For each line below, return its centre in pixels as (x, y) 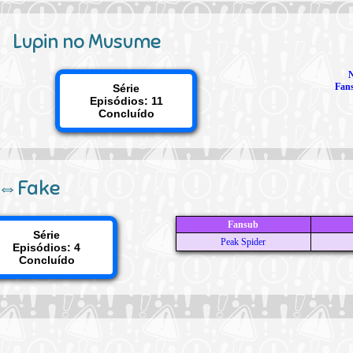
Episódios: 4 (47, 247)
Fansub (243, 225)
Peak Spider (243, 242)
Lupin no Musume (86, 41)
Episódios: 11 (126, 101)
